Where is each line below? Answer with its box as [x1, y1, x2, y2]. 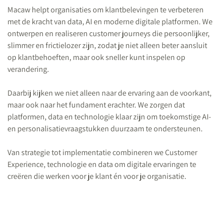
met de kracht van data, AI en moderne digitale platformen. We [7, 16, 213, 27]
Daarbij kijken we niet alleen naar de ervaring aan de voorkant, [7, 88, 212, 98]
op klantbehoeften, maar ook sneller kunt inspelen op [7, 52, 185, 62]
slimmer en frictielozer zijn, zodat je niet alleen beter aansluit [7, 40, 207, 51]
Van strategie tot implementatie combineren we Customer [7, 147, 197, 158]
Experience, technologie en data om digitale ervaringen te [7, 159, 196, 169]
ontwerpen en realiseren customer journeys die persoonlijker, [7, 28, 210, 39]
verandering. [7, 64, 49, 74]
